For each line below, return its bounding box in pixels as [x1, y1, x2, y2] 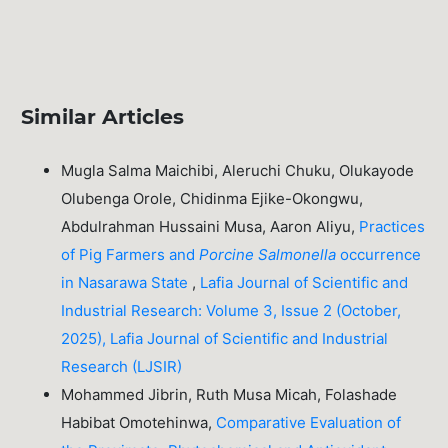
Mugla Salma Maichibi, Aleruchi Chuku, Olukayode [61, 160, 415, 180]
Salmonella [258, 244, 337, 264]
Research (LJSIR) [61, 356, 183, 376]
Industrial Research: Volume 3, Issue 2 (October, [61, 300, 402, 320]
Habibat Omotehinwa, [61, 412, 217, 432]
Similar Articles [21, 103, 185, 129]
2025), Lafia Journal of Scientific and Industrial [61, 328, 389, 348]
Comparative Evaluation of [216, 412, 402, 432]
